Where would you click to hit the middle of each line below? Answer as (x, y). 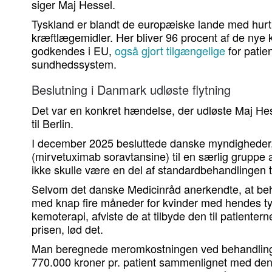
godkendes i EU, (73, 51)
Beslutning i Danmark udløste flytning (131, 90)
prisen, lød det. (67, 229)
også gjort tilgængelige (170, 51)
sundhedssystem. (74, 64)
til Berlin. (53, 124)
